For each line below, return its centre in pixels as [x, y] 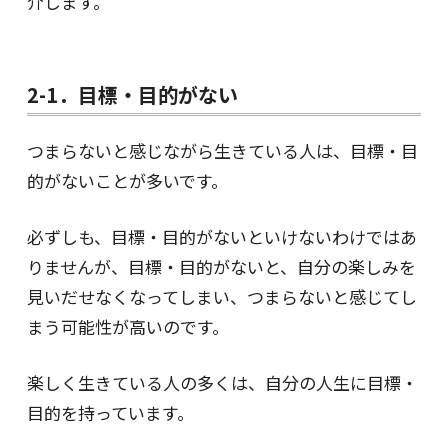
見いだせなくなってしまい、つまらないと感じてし [221, 296]
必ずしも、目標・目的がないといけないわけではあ [221, 236]
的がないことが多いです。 [127, 180]
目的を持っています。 [110, 412]
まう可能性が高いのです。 [127, 326]
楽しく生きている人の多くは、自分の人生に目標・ [222, 382]
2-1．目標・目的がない [132, 94]
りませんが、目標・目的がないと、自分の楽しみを [221, 266]
